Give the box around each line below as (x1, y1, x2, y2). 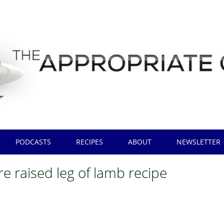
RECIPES (76, 137, 103, 146)
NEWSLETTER (176, 137, 221, 146)
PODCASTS (15, 137, 51, 146)
